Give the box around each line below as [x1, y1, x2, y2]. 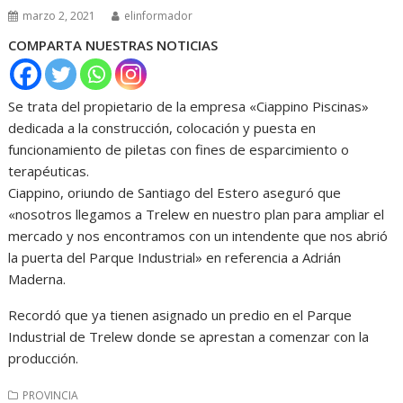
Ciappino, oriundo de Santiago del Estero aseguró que [8, 183, 342, 201]
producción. [8, 348, 79, 367]
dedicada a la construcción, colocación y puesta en [8, 118, 317, 137]
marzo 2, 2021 [22, 8, 96, 23]
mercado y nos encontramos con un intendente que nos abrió [8, 226, 389, 245]
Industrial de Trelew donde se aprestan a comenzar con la [8, 327, 370, 345]
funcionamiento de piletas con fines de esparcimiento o [8, 139, 350, 158]
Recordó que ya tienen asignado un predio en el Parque [8, 305, 353, 324]
